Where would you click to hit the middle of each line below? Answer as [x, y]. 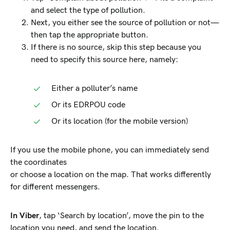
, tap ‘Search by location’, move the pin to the [121, 216]
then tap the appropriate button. [90, 35]
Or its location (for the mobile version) [120, 121]
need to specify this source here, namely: [104, 60]
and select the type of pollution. [88, 11]
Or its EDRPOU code [88, 105]
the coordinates [39, 162]
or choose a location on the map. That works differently [111, 175]
